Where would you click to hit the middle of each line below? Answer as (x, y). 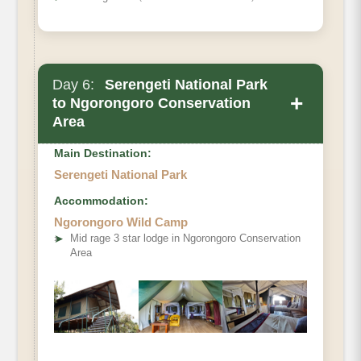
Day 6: (73, 85)
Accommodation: (101, 201)
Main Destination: (103, 154)
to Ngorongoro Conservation (151, 104)
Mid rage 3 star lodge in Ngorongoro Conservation (185, 239)
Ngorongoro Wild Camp (121, 222)
